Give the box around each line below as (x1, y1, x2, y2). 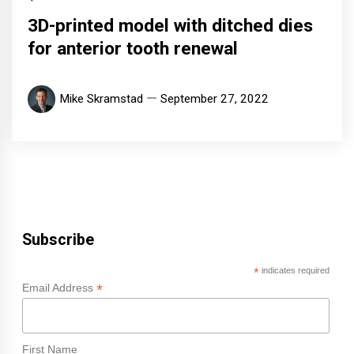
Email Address (21, 281, 96, 295)
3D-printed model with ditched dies (28, 15, 313, 37)
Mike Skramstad (59, 92, 143, 107)
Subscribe (21, 231, 94, 250)
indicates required (258, 265, 330, 276)
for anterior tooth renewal (28, 38, 238, 60)
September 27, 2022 (160, 92, 269, 107)
